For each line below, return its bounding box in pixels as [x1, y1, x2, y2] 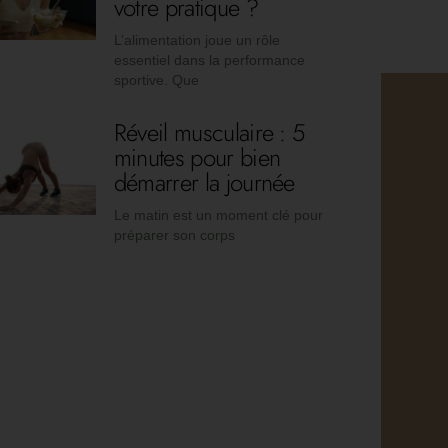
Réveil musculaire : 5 [113, 115, 305, 151]
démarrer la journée [113, 165, 295, 201]
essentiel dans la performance [113, 52, 305, 69]
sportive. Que [113, 72, 199, 89]
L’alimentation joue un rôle [113, 32, 280, 49]
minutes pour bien [113, 140, 281, 176]
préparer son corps [113, 227, 235, 244]
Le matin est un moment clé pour [113, 207, 323, 224]
